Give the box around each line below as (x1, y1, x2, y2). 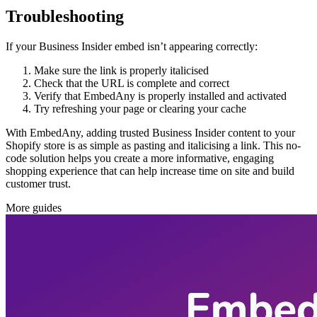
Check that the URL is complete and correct (34, 76, 229, 89)
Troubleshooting (6, 7, 124, 25)
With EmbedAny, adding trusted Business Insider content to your (6, 126, 295, 139)
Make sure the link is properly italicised (34, 64, 209, 76)
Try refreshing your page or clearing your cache (34, 102, 246, 115)
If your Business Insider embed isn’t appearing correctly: (6, 40, 258, 52)
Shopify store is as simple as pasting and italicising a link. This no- (6, 139, 301, 151)
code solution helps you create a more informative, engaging (6, 151, 274, 164)
